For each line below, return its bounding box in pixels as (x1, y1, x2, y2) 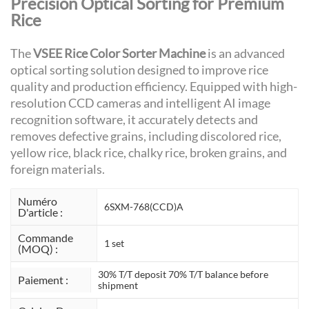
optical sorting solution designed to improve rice (10, 62, 268, 78)
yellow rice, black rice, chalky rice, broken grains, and (10, 145, 287, 161)
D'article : (18, 206, 63, 219)
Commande (18, 231, 73, 245)
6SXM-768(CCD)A (103, 201, 183, 213)
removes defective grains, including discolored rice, (10, 128, 281, 144)
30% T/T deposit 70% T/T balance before (97, 268, 268, 281)
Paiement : (18, 273, 68, 287)
